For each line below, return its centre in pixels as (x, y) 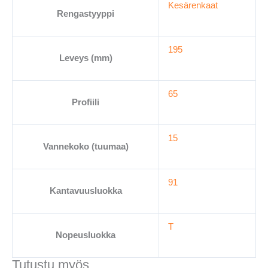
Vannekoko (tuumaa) (86, 147)
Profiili (86, 103)
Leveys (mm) (86, 58)
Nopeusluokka (86, 235)
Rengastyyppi (86, 14)
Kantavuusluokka (86, 191)
